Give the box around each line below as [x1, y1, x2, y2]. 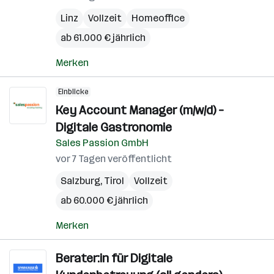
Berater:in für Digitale [56, 251, 172, 265]
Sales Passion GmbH [56, 137, 149, 149]
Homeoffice [131, 12, 185, 24]
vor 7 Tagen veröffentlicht [56, 153, 172, 165]
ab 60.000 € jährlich [61, 194, 148, 206]
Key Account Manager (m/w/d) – [56, 103, 224, 117]
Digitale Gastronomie [56, 120, 172, 135]
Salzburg [61, 175, 100, 187]
